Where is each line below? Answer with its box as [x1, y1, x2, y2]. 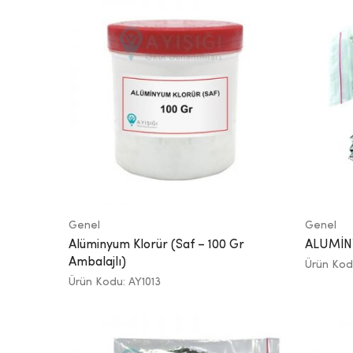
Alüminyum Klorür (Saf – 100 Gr [69, 238, 244, 251]
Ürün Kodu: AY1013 [69, 276, 161, 288]
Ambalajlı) [69, 255, 126, 269]
